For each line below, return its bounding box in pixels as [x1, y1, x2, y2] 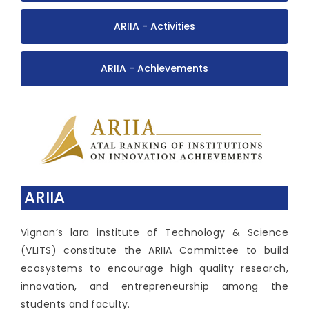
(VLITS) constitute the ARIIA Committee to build [21, 243, 288, 257]
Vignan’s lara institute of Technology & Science [21, 225, 288, 239]
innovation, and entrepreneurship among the [21, 279, 288, 293]
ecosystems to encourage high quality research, [21, 261, 288, 275]
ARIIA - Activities [114, 19, 195, 33]
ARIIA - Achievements [101, 61, 208, 75]
